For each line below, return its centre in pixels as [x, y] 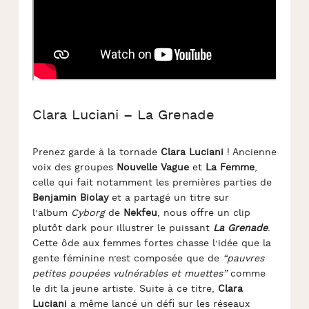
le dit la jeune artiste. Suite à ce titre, [125, 289]
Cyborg [88, 213]
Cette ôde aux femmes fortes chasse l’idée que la [151, 243]
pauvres [245, 259]
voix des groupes [74, 168]
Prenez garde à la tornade [94, 152]
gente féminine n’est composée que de [127, 259]
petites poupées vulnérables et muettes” [129, 274]
